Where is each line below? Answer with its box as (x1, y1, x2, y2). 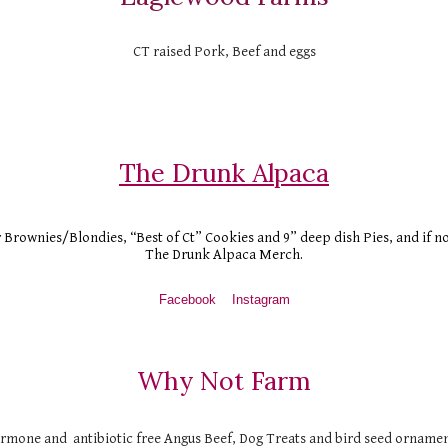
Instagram (231, 292, 290, 307)
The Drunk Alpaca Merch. (145, 246, 303, 263)
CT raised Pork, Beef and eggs (132, 43, 316, 60)
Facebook (158, 292, 216, 307)
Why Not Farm (137, 365, 311, 397)
